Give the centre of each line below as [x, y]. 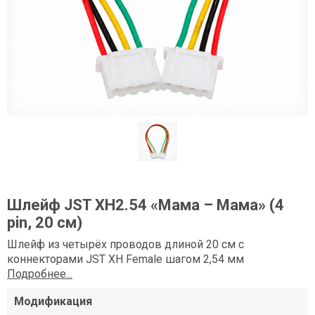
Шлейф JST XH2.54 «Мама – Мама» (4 [146, 205]
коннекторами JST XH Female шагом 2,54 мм [126, 259]
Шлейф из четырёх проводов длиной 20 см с [126, 244]
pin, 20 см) [45, 223]
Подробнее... [40, 274]
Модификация [53, 301]
